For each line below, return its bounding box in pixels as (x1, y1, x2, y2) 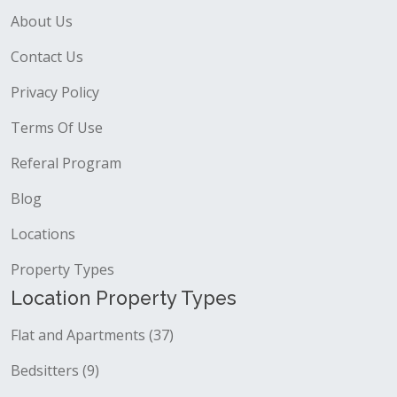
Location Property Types (11, 287, 237, 309)
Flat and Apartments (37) (11, 325, 174, 345)
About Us (11, 12, 73, 31)
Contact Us (11, 47, 83, 66)
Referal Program (11, 153, 121, 173)
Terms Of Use (11, 118, 103, 137)
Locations (11, 224, 75, 244)
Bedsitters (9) (11, 361, 99, 380)
